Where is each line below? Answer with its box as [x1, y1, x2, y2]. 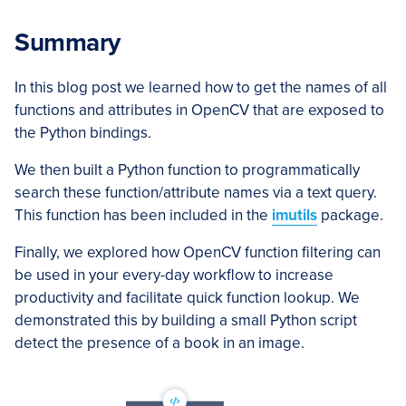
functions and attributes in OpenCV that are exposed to [14, 100, 384, 120]
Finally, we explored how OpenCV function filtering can [14, 242, 381, 262]
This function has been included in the [14, 205, 272, 225]
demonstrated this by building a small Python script [14, 310, 357, 330]
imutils [272, 205, 317, 225]
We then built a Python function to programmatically [14, 159, 360, 179]
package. [317, 205, 383, 225]
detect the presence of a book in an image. [14, 333, 304, 353]
